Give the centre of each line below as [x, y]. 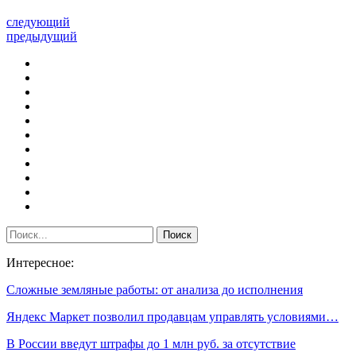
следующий [38, 21]
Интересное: [40, 262]
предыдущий [42, 36]
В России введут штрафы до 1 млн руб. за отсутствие [151, 343]
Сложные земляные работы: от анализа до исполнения [155, 289]
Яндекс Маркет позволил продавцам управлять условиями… [172, 316]
